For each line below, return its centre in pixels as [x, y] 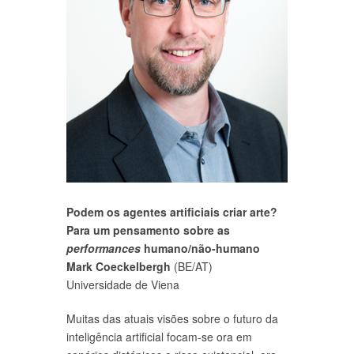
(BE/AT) [192, 266]
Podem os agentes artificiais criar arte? [172, 211]
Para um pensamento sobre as [148, 230]
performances [104, 248]
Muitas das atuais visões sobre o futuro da [172, 318]
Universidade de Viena [123, 284]
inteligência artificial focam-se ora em [159, 336]
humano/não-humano [200, 248]
